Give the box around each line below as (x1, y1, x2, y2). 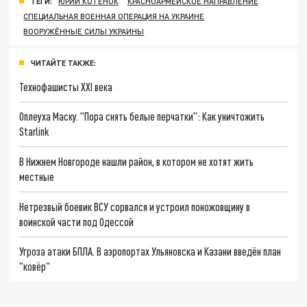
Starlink (19, 125, 49, 138)
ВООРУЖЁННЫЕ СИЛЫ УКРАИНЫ (23, 26, 145, 36)
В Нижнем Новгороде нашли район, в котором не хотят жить (19, 155, 254, 169)
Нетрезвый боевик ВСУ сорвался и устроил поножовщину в (19, 199, 251, 213)
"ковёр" (19, 260, 51, 273)
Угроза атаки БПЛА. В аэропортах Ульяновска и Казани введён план (19, 245, 282, 258)
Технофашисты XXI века (19, 79, 113, 93)
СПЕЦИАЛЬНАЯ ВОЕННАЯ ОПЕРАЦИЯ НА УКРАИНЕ (23, 11, 205, 21)
